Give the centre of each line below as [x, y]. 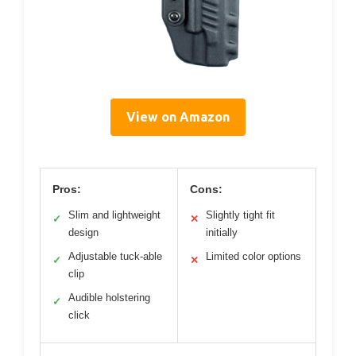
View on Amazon [178, 116]
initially [222, 232]
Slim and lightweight [114, 215]
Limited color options [253, 256]
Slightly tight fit [240, 215]
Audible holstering [109, 297]
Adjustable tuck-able [115, 256]
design [83, 232]
